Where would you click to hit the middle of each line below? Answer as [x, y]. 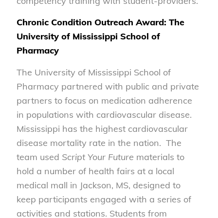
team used [39, 157]
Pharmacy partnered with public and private [108, 86]
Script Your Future [98, 157]
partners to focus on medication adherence [104, 100]
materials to [159, 157]
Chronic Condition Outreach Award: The [100, 22]
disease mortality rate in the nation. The [99, 143]
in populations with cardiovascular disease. [104, 114]
